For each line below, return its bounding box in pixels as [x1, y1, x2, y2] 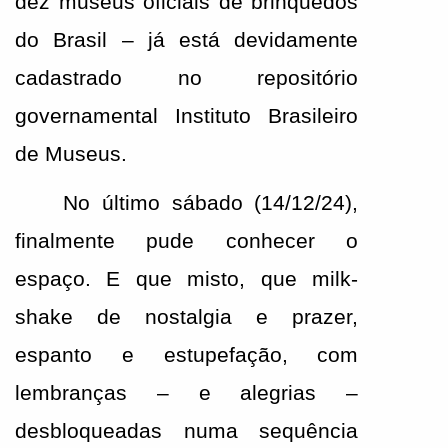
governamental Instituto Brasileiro [15, 104, 359, 129]
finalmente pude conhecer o [15, 229, 359, 254]
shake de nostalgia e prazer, [15, 305, 359, 330]
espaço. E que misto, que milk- [15, 267, 359, 292]
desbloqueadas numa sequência [15, 419, 359, 444]
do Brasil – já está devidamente [15, 28, 359, 53]
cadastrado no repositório [15, 66, 359, 91]
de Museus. [15, 142, 133, 167]
